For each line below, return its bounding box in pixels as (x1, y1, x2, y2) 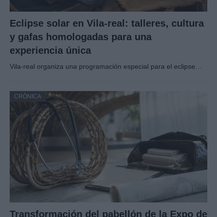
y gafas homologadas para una (10, 31, 152, 43)
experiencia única (10, 45, 91, 56)
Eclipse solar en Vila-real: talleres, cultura (10, 18, 204, 29)
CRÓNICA (14, 93, 41, 100)
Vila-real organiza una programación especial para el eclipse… (10, 62, 202, 71)
